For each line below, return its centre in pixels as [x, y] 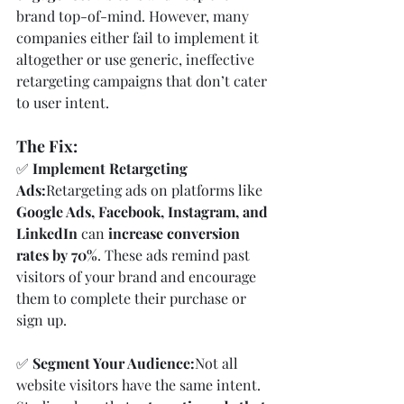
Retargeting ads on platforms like [156, 189]
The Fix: [47, 146]
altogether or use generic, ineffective [137, 59]
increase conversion [176, 233]
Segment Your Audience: [114, 363]
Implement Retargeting [112, 168]
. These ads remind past [175, 254]
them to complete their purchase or [133, 298]
